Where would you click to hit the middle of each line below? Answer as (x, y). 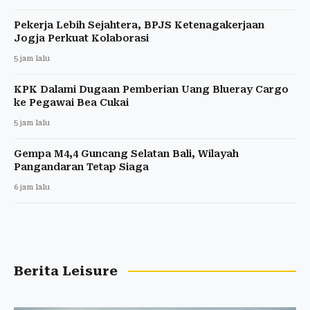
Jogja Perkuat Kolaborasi (81, 38)
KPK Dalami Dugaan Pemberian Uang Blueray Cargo (151, 89)
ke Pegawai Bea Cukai (71, 102)
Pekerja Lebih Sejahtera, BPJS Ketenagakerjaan (139, 25)
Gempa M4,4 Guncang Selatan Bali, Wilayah (126, 153)
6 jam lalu (32, 187)
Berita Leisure (66, 271)
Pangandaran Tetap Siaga (81, 166)
